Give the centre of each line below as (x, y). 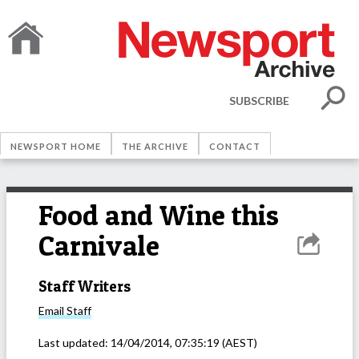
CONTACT (235, 146)
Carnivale (99, 246)
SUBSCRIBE (259, 100)
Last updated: (75, 343)
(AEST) (238, 343)
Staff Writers (85, 286)
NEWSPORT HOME (56, 146)
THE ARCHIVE (155, 146)
